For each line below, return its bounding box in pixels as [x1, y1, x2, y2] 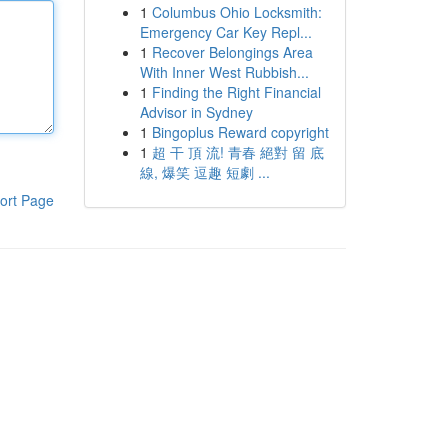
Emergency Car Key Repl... [139, 22, 312, 42]
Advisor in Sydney [139, 102, 253, 122]
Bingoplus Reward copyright [151, 122, 329, 142]
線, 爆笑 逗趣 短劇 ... [139, 162, 270, 182]
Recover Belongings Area [151, 42, 313, 62]
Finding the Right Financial [151, 82, 321, 102]
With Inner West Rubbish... [139, 62, 309, 82]
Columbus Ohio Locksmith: [151, 2, 322, 22]
